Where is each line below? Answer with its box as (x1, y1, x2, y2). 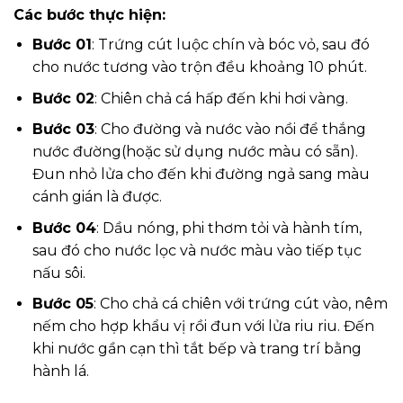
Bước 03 (31, 121, 94, 139)
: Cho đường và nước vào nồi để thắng (94, 121, 366, 139)
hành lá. (31, 363, 89, 381)
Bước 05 (31, 295, 94, 313)
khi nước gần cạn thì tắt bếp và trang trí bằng (31, 340, 362, 358)
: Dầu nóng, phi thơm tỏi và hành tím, (95, 219, 362, 237)
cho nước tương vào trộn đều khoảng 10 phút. (31, 58, 367, 76)
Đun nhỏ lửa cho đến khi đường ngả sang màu (31, 166, 370, 184)
